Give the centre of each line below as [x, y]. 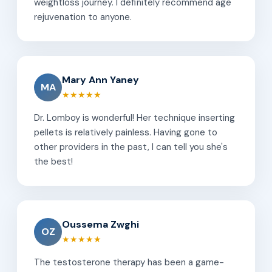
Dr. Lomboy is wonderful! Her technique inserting [134, 117]
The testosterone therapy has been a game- [129, 262]
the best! [53, 161]
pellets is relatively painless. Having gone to [126, 132]
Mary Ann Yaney [100, 80]
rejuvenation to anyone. [83, 17]
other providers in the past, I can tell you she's [131, 147]
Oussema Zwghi [100, 224]
